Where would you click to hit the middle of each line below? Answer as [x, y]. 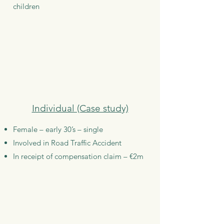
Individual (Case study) [80, 108]
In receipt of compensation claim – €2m [78, 156]
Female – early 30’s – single [58, 129]
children [26, 6]
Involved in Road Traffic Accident [67, 143]
